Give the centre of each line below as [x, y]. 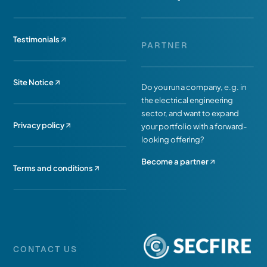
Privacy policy [39, 125]
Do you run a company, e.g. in [194, 87]
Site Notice [34, 82]
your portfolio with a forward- [194, 126]
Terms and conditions [53, 168]
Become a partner [175, 162]
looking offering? [173, 139]
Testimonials [37, 39]
